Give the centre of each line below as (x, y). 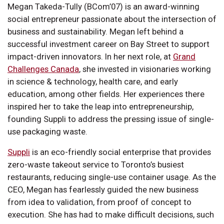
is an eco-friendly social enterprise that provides (120, 152)
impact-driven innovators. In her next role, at (90, 56)
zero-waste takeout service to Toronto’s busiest (96, 164)
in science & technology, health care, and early (93, 81)
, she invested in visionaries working (145, 69)
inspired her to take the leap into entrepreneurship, (100, 106)
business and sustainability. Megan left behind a (95, 31)
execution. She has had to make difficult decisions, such (111, 214)
